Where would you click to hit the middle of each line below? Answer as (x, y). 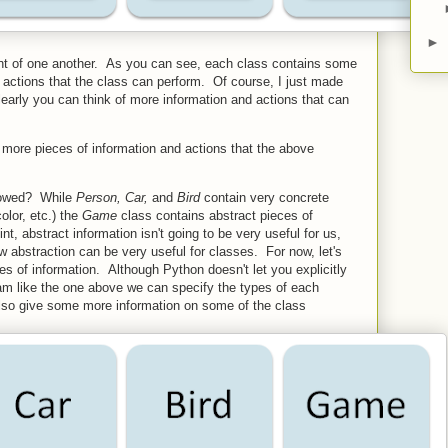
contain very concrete (264, 197)
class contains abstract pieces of (215, 215)
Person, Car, (114, 197)
